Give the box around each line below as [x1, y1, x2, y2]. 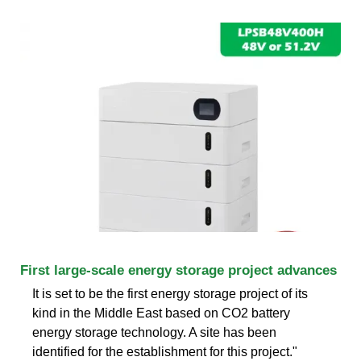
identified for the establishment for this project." [32, 344, 297, 359]
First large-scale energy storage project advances [20, 262, 337, 278]
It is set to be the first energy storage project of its [32, 286, 308, 301]
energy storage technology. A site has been [32, 325, 276, 339]
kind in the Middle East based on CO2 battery [32, 305, 290, 320]
